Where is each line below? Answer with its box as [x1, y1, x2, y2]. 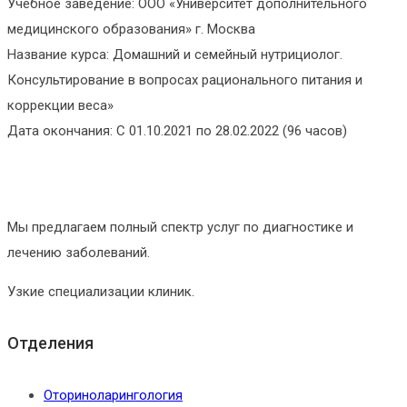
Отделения [7, 333, 94, 353]
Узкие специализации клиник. [7, 283, 194, 301]
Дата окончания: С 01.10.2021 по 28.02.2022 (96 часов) [7, 123, 347, 140]
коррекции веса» [7, 97, 114, 114]
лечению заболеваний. [7, 244, 150, 262]
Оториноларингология [44, 387, 183, 404]
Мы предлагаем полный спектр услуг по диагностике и [7, 219, 353, 236]
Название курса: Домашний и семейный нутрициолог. [7, 46, 342, 64]
